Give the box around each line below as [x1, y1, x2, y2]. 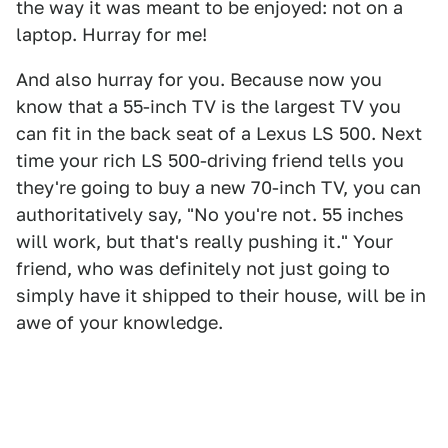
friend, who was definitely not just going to [16, 258, 390, 280]
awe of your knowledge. [16, 312, 223, 334]
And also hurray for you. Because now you [16, 69, 382, 91]
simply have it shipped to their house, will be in [16, 285, 426, 307]
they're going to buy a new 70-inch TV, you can [16, 177, 421, 199]
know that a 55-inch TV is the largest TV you [16, 96, 401, 118]
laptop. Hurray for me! [16, 24, 207, 46]
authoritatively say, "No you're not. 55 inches [16, 204, 404, 226]
